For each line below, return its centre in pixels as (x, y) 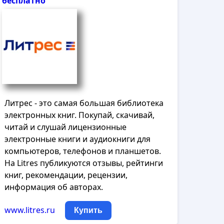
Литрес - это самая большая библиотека (84, 103)
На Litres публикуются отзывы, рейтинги (84, 163)
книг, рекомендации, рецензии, (66, 175)
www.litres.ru (30, 210)
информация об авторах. (54, 187)
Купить (88, 210)
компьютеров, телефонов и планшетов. (83, 151)
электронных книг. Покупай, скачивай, (80, 115)
